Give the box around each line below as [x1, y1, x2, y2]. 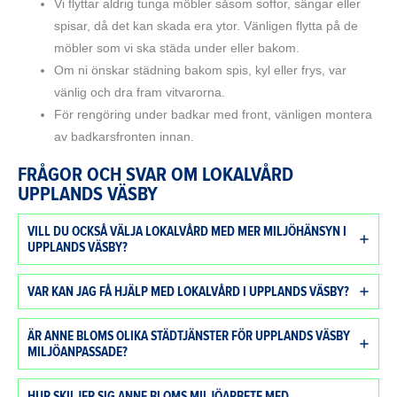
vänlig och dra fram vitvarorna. [54, 85, 226, 99]
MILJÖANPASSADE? [27, 344, 128, 361]
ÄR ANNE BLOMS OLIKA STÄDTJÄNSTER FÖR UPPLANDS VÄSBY [27, 328, 350, 345]
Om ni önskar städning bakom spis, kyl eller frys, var [54, 63, 347, 77]
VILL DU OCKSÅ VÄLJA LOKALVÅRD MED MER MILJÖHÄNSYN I [27, 223, 346, 240]
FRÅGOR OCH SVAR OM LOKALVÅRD [18, 163, 293, 188]
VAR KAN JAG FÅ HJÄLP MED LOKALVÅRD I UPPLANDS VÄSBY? [27, 284, 349, 300]
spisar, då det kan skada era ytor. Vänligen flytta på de [54, 19, 359, 33]
